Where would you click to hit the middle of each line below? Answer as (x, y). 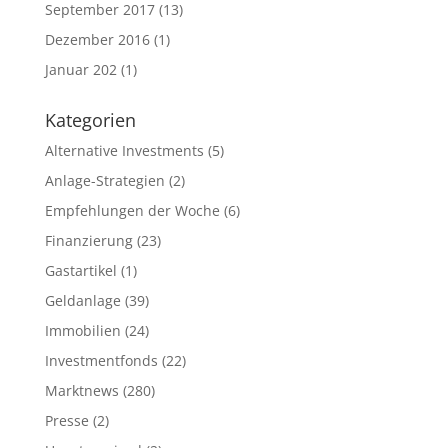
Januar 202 (80, 69)
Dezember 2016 (97, 39)
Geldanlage (82, 300)
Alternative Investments (124, 150)
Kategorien (90, 120)
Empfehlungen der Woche (132, 210)
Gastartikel (80, 270)
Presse (66, 420)
